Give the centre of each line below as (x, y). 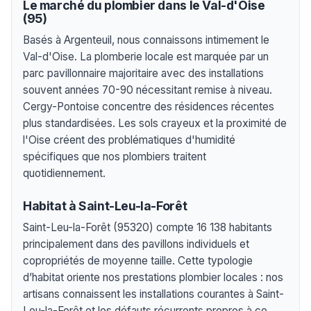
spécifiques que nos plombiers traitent (115, 156)
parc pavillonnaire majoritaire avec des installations (143, 73)
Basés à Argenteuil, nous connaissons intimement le (146, 40)
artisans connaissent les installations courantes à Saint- (153, 294)
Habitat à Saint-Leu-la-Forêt (105, 206)
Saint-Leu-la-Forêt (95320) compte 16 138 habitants (148, 228)
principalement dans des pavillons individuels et (136, 244)
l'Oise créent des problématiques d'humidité (129, 140)
